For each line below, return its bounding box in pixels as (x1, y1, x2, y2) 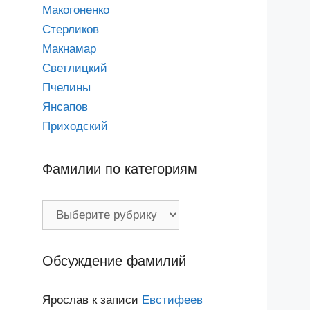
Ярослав (42, 293, 89, 307)
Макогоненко (42, 3, 109, 17)
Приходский (42, 119, 108, 133)
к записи (89, 293, 142, 307)
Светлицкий (42, 61, 107, 75)
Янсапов (42, 100, 88, 113)
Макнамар (42, 42, 96, 55)
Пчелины (42, 80, 91, 94)
